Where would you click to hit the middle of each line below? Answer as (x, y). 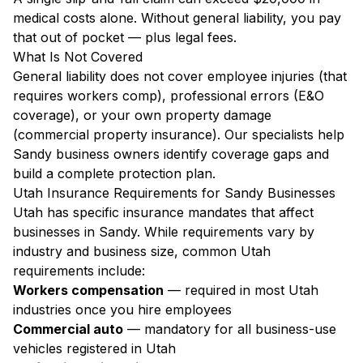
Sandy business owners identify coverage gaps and (171, 154)
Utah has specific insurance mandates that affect (163, 212)
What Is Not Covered (78, 57)
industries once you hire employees (122, 310)
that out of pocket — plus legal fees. (125, 37)
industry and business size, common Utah (142, 251)
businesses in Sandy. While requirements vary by (164, 232)
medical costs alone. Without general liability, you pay (177, 18)
